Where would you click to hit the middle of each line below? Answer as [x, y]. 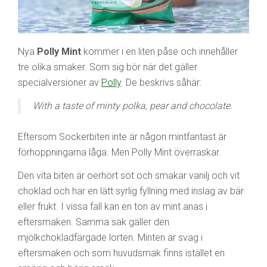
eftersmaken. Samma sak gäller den [94, 222]
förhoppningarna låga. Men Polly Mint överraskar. [119, 152]
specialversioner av [60, 82]
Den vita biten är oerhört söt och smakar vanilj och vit [129, 175]
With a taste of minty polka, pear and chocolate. [133, 105]
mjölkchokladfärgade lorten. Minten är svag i [110, 237]
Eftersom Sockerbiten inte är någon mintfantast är [122, 136]
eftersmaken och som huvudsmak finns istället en [121, 253]
